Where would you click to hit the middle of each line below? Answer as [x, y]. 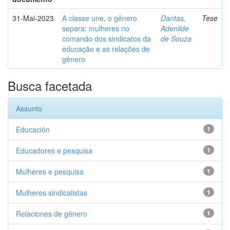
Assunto [29, 108]
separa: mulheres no [96, 28]
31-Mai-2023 [33, 18]
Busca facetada [50, 85]
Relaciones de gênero [52, 214]
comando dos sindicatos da [107, 39]
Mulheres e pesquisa [50, 171]
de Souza [176, 39]
